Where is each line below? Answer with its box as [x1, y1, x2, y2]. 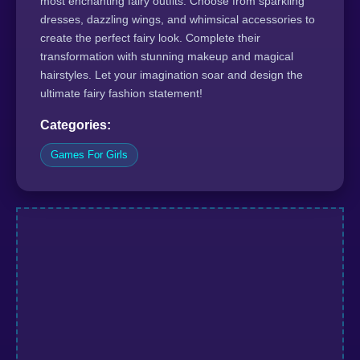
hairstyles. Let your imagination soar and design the [40, 68, 303, 82]
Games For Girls [51, 149, 128, 162]
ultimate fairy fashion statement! [40, 87, 202, 100]
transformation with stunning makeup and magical [40, 50, 293, 63]
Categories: [40, 118, 111, 133]
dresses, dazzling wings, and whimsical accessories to [40, 13, 315, 27]
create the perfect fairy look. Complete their [40, 31, 260, 45]
